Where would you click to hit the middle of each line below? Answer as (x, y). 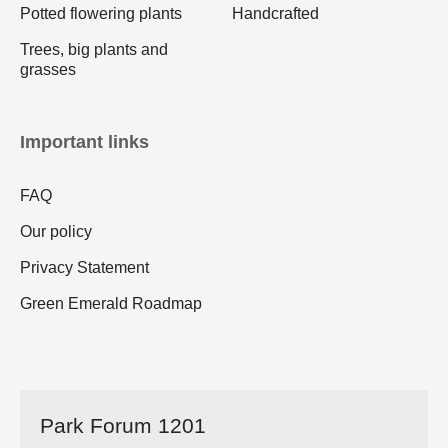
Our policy (56, 231)
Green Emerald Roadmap (111, 303)
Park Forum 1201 (123, 425)
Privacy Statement (84, 267)
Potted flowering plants (101, 13)
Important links (84, 141)
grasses (48, 69)
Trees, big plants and (94, 49)
